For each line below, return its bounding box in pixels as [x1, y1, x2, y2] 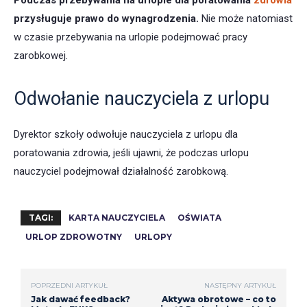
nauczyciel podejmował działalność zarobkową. [14, 164, 228, 177]
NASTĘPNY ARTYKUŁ [204, 280, 276, 290]
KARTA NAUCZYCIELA [69, 212, 165, 223]
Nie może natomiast [201, 12, 293, 25]
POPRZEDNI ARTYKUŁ [31, 280, 108, 290]
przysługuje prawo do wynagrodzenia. [14, 12, 201, 25]
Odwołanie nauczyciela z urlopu [14, 87, 269, 110]
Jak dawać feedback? [31, 293, 130, 304]
